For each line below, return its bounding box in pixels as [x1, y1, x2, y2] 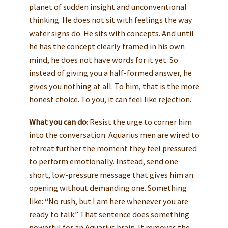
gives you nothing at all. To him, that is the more [28, 81, 199, 92]
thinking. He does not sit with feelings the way [28, 15, 192, 25]
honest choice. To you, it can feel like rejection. [28, 94, 191, 105]
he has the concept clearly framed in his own [28, 41, 185, 52]
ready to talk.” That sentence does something [28, 209, 189, 220]
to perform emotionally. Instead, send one [28, 156, 178, 167]
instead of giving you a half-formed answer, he [28, 68, 192, 78]
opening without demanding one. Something [28, 183, 187, 193]
